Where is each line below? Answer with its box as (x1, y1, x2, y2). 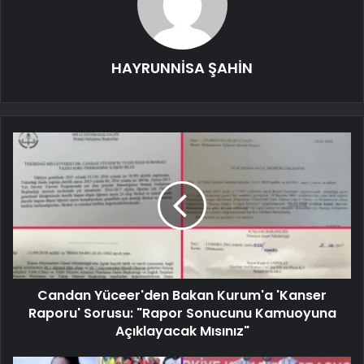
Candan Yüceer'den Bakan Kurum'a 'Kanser (37, 285, 327, 305)
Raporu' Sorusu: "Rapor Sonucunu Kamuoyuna (28, 303, 336, 323)
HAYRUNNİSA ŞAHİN (111, 57, 253, 78)
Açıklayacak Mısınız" (115, 321, 249, 340)
